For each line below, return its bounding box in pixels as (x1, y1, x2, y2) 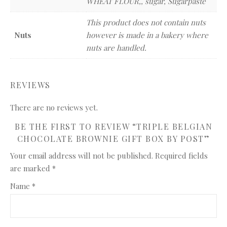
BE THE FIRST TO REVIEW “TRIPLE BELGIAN (15, 121, 212, 132)
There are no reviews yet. (10, 102, 98, 112)
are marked (10, 163, 52, 173)
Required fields (155, 150, 208, 161)
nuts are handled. (86, 43, 146, 53)
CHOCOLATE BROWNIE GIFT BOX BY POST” (17, 133, 210, 144)
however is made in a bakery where (86, 30, 208, 40)
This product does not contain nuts (86, 17, 206, 27)
